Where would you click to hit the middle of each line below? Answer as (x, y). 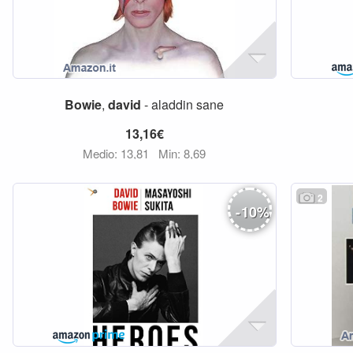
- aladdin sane (183, 104)
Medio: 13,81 (118, 153)
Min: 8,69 (182, 153)
